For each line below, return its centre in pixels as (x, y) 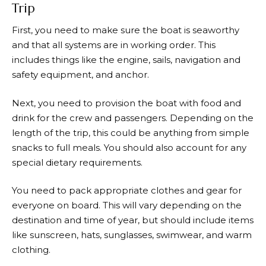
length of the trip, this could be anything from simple (131, 132)
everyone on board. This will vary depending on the (127, 205)
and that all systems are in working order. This (114, 45)
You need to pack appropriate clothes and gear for (127, 190)
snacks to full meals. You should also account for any (129, 147)
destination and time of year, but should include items (133, 220)
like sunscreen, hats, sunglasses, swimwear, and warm (132, 235)
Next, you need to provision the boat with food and (126, 103)
